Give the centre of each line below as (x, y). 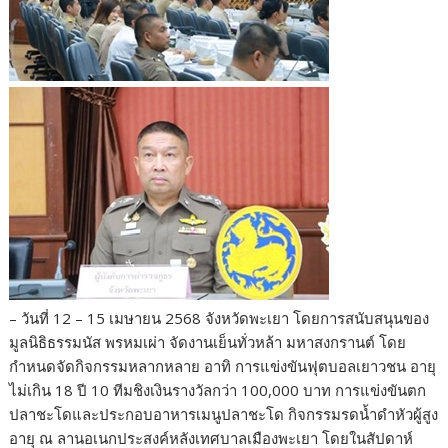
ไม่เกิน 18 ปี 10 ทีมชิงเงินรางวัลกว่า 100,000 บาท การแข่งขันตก (218, 390)
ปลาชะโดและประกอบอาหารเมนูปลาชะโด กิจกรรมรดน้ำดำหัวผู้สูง (224, 414)
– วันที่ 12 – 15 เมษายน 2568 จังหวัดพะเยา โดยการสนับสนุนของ (219, 318)
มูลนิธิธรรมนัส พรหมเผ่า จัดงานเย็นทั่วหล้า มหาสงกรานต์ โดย (208, 342)
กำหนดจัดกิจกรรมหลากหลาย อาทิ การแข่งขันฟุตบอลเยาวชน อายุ (223, 366)
